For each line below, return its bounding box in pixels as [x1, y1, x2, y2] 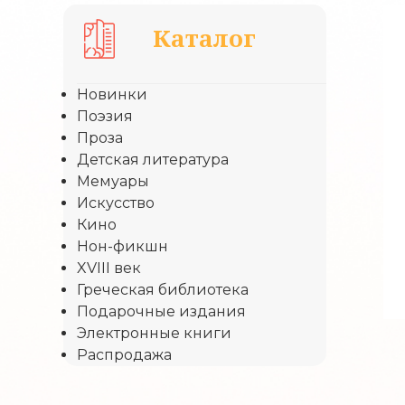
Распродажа [77, 346, 172, 363]
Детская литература [77, 151, 229, 168]
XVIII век [77, 259, 141, 277]
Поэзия [77, 108, 133, 125]
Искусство [77, 194, 155, 212]
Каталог [153, 22, 256, 54]
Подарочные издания [77, 303, 246, 320]
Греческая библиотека [77, 281, 249, 298]
